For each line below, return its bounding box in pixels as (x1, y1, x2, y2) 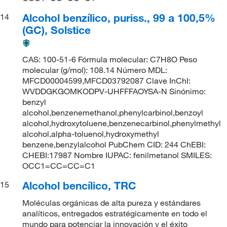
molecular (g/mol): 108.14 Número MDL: (22, 64, 168, 75)
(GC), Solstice (22, 23, 91, 36)
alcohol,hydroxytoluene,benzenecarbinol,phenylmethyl (22, 118, 221, 128)
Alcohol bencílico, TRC (22, 178, 137, 192)
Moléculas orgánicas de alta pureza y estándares (22, 197, 201, 208)
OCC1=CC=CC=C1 (22, 160, 96, 171)
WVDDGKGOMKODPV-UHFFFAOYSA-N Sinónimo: (22, 86, 206, 96)
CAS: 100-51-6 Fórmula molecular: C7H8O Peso (22, 54, 198, 64)
